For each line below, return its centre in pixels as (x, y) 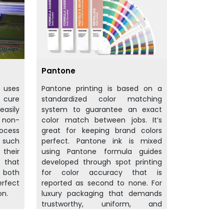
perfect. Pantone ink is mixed (102, 141)
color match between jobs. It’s (102, 120)
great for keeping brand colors (102, 131)
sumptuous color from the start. (100, 215)
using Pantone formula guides (102, 152)
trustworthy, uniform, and (102, 204)
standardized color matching (102, 99)
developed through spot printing (102, 162)
